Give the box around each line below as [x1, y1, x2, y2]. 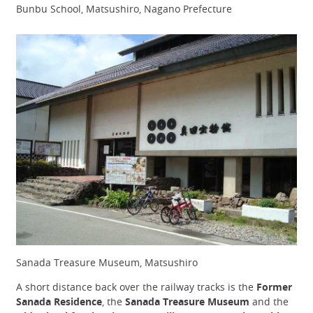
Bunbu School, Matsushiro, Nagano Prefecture [16, 1, 232, 15]
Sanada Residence [16, 295, 102, 309]
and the [249, 295, 289, 309]
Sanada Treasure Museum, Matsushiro [16, 255, 198, 269]
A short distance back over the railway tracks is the [16, 280, 256, 294]
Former [256, 280, 292, 294]
